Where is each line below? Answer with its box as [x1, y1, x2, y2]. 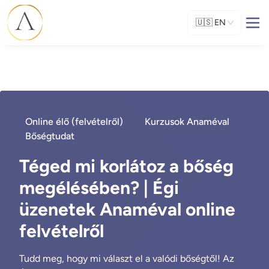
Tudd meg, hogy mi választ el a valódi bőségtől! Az [19, 253, 234, 264]
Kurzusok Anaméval [145, 116, 229, 127]
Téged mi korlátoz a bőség [19, 155, 234, 177]
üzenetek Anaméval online [19, 198, 235, 220]
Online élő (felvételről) [25, 116, 123, 127]
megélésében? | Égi [19, 177, 179, 199]
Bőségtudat [25, 130, 74, 142]
